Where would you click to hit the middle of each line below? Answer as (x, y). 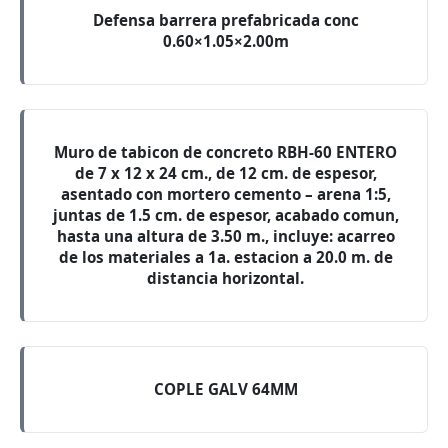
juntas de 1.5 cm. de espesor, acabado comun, (225, 215)
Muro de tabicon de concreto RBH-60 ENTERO (225, 152)
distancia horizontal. (225, 278)
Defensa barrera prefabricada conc (225, 20)
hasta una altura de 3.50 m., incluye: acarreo (225, 236)
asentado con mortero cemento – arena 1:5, (225, 194)
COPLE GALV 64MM (225, 389)
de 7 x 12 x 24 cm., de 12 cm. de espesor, (225, 173)
